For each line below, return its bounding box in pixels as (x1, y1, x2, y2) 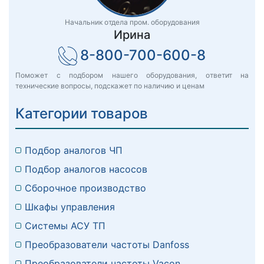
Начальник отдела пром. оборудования (64, 18, 200, 27)
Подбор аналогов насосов (25, 163, 147, 176)
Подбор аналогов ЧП (25, 144, 123, 157)
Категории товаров (15, 105, 148, 123)
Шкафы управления (25, 201, 115, 213)
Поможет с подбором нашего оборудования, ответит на (15, 71, 249, 80)
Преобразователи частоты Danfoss (25, 239, 189, 251)
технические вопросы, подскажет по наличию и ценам (15, 81, 204, 91)
